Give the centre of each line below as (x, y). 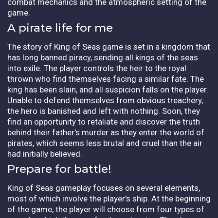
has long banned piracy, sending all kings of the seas (103, 57)
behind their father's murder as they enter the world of (106, 132)
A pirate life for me (62, 27)
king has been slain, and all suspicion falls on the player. (108, 89)
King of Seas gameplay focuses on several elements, (104, 188)
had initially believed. (46, 154)
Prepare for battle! (61, 169)
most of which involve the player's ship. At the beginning (109, 198)
